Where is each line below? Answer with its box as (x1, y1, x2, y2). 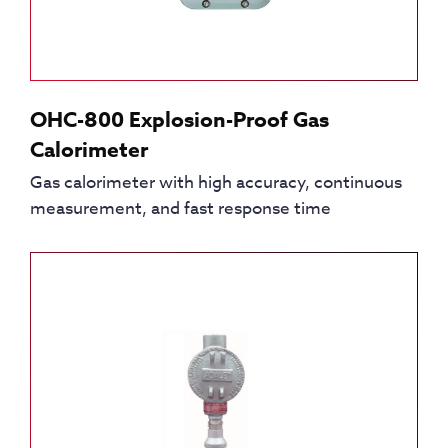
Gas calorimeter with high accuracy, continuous (30, 170, 402, 195)
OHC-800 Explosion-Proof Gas (30, 105, 329, 135)
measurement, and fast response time (30, 196, 331, 221)
